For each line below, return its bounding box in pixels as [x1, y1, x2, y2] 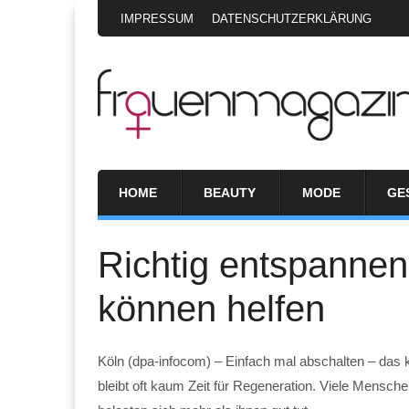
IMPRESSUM [121, 12, 194, 26]
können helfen [98, 288, 325, 329]
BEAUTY [204, 184, 256, 200]
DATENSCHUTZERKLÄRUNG [212, 12, 372, 26]
